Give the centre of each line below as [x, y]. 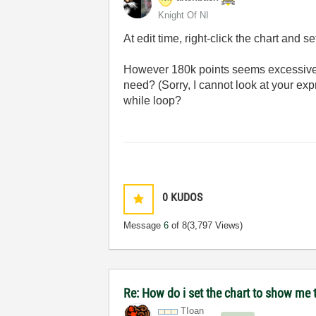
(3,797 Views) [215, 225]
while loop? [153, 101]
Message [144, 225]
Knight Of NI [184, 15]
